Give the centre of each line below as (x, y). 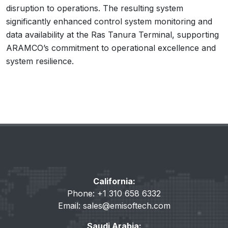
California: (114, 181)
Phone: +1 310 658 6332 (114, 193)
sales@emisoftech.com (126, 206)
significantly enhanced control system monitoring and (109, 21)
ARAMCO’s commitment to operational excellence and (111, 48)
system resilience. (40, 61)
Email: (70, 206)
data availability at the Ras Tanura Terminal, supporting (112, 35)
